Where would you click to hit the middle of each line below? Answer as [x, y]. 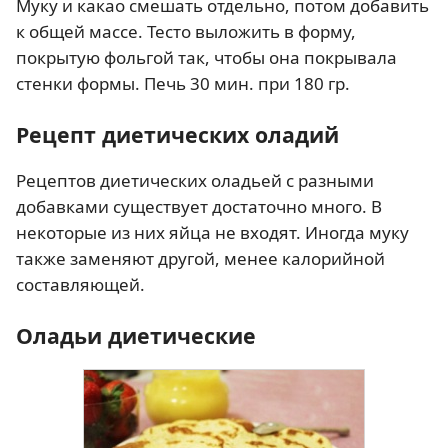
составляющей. [80, 285]
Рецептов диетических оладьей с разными [195, 181]
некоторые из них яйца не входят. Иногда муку [212, 233]
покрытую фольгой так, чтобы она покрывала [206, 58]
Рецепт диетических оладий [177, 135]
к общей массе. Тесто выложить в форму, [186, 32]
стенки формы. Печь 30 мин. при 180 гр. [183, 84]
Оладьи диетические [136, 336]
